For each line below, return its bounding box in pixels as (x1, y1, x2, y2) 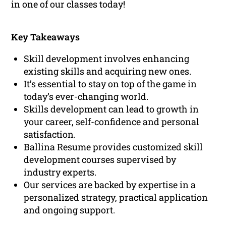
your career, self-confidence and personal (24, 116, 200, 128)
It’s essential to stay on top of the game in (24, 78, 197, 90)
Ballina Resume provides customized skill (24, 141, 203, 153)
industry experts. (24, 166, 97, 179)
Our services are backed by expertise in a (24, 179, 196, 191)
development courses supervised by (24, 153, 177, 166)
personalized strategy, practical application (24, 191, 208, 204)
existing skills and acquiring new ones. (24, 65, 192, 78)
